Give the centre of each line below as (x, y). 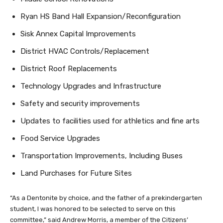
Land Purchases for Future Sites (76, 173)
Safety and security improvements (80, 104)
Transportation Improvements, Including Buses (102, 156)
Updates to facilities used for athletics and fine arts (110, 121)
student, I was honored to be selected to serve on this (93, 209)
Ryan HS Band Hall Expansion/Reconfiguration (101, 17)
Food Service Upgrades (60, 139)
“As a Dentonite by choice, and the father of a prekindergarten (106, 198)
